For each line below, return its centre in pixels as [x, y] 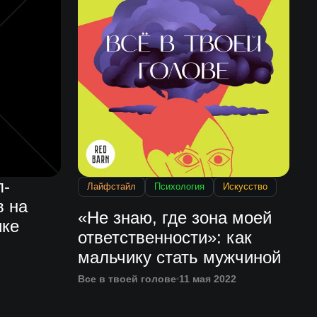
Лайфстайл [112, 187]
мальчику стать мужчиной [180, 258]
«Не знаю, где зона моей [175, 218]
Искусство [246, 187]
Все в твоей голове [127, 279]
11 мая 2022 [208, 279]
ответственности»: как [165, 238]
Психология [180, 187]
